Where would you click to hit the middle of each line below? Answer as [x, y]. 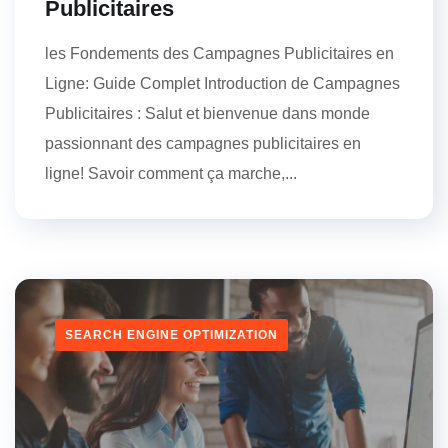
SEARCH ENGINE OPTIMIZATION [171, 335]
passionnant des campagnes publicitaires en [203, 144]
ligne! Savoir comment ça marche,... [171, 174]
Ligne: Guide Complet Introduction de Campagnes [222, 84]
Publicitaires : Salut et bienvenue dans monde [207, 114]
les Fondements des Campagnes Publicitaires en [219, 54]
